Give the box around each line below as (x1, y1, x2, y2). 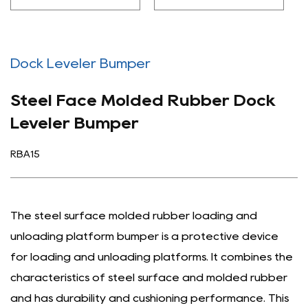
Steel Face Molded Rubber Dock (10, 93, 276, 107)
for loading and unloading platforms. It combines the (10, 252, 293, 262)
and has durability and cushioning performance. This (10, 293, 289, 303)
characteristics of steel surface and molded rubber (10, 272, 287, 283)
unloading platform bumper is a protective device (10, 231, 278, 241)
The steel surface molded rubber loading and (10, 210, 257, 221)
